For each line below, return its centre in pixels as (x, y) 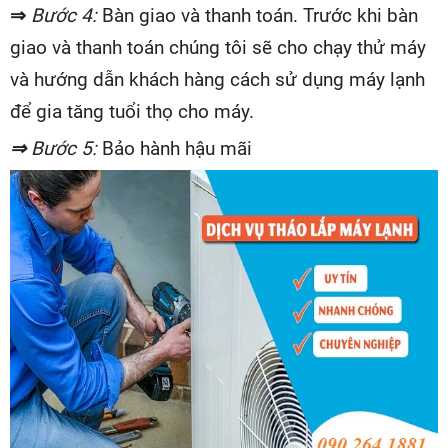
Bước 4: (66, 16)
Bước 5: (61, 149)
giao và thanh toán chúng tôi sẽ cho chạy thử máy (218, 48)
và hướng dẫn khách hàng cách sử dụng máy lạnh (217, 80)
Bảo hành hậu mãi (174, 149)
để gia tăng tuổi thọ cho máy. (132, 112)
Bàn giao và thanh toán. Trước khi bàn (260, 16)
